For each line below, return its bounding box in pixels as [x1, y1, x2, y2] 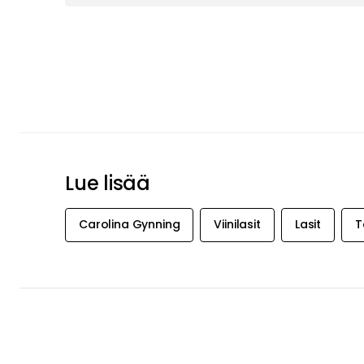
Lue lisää [65, 169, 150, 197]
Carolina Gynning [79, 216, 180, 233]
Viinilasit [214, 216, 261, 233]
